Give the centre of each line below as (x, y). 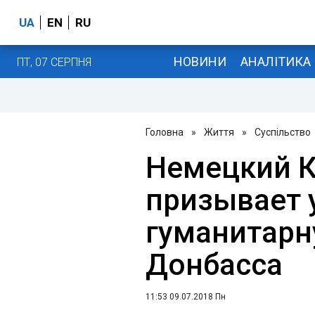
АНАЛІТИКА (275, 61)
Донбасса (214, 265)
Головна (165, 132)
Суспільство (283, 132)
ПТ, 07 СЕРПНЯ (54, 62)
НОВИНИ (200, 61)
